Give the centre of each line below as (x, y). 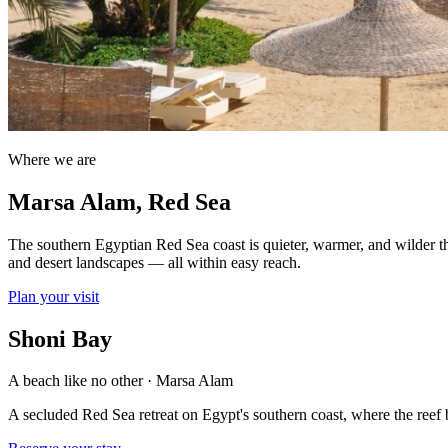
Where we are (52, 159)
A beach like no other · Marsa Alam (120, 381)
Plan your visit (53, 296)
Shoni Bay (60, 338)
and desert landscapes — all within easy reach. (154, 262)
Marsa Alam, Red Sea (119, 201)
